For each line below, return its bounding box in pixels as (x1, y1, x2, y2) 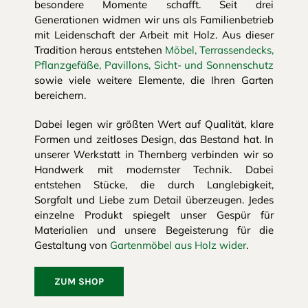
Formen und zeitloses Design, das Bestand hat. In (34, 132, 274, 146)
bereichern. (34, 88, 86, 102)
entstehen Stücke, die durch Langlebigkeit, (34, 177, 274, 191)
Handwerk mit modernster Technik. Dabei (34, 162, 274, 176)
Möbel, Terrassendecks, (164, 43, 274, 56)
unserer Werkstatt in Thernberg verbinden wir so (34, 147, 274, 161)
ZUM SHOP (54, 275, 104, 287)
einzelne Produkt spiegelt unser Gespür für (34, 208, 274, 221)
